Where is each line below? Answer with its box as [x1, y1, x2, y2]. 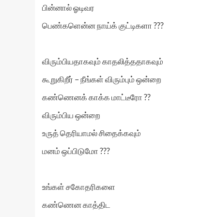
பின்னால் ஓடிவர [42, 2, 94, 13]
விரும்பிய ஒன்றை [42, 110, 100, 120]
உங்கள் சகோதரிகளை [42, 182, 115, 192]
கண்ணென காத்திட [42, 200, 110, 210]
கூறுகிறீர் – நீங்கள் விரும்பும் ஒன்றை [42, 74, 161, 84]
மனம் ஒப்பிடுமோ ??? [42, 146, 110, 156]
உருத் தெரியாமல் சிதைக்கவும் [42, 128, 141, 138]
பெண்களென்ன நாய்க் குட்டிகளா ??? [42, 20, 164, 31]
